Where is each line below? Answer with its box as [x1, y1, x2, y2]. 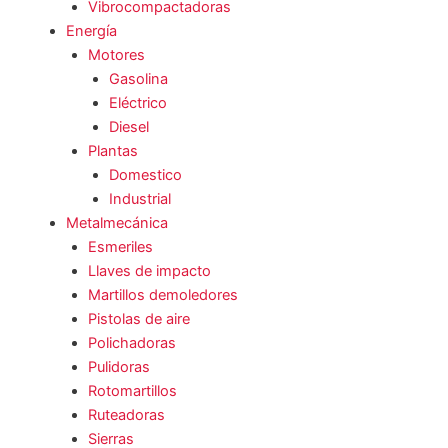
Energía [65, 22, 117, 41]
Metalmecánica [65, 214, 168, 233]
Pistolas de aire [87, 310, 190, 329]
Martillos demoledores [87, 286, 238, 305]
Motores [87, 46, 145, 65]
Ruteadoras [87, 406, 165, 425]
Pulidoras [87, 358, 150, 377]
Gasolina [109, 70, 169, 89]
